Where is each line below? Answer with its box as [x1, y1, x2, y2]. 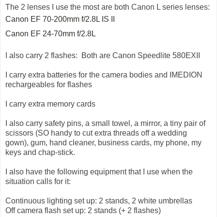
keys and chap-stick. [5, 148, 79, 156]
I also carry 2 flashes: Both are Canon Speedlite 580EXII [5, 51, 200, 60]
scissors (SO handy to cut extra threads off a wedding [5, 128, 187, 137]
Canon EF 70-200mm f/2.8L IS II [5, 15, 117, 23]
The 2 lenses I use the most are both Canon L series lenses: [5, 2, 210, 11]
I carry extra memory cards [5, 99, 95, 108]
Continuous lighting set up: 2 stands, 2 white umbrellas [5, 196, 192, 205]
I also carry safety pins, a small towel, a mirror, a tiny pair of [5, 119, 205, 127]
